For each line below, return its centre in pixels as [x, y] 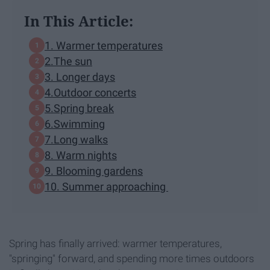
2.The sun [68, 61]
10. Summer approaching [106, 186]
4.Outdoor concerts [90, 92]
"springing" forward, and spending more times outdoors [132, 259]
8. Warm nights [81, 155]
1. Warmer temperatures [104, 45]
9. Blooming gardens [94, 171]
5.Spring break [79, 108]
